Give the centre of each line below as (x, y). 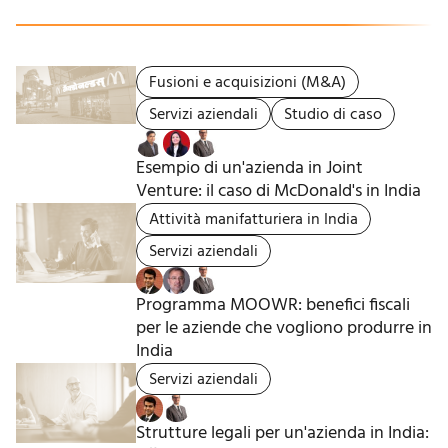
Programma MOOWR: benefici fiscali (273, 306)
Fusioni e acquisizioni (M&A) (247, 83)
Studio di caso (333, 115)
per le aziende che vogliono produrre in (284, 329)
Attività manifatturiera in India (253, 220)
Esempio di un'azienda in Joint (249, 169)
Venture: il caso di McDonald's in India (278, 192)
